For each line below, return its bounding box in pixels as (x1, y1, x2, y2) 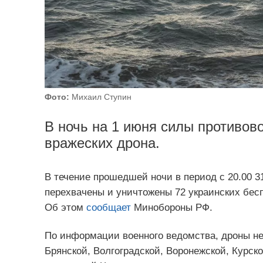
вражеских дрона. (44, 135, 160, 151)
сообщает (86, 202, 131, 214)
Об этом (44, 202, 86, 214)
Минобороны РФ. (130, 202, 213, 214)
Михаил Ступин (69, 92, 131, 102)
